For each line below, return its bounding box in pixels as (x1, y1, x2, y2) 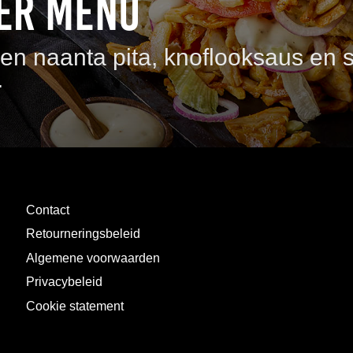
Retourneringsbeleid (26, 227, 140, 241)
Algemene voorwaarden (26, 251, 160, 265)
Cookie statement (26, 299, 124, 313)
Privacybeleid (26, 275, 102, 289)
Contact (26, 203, 69, 217)
